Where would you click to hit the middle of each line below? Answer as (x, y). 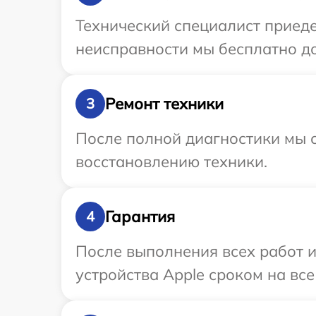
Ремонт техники (164, 103)
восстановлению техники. (171, 162)
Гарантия (140, 216)
